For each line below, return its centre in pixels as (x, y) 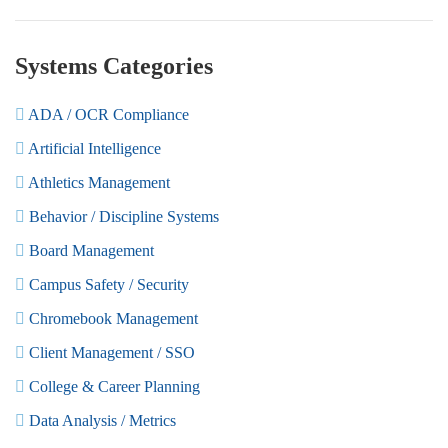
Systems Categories (114, 66)
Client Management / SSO (110, 353)
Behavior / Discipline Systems (122, 217)
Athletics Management (97, 183)
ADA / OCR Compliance (107, 115)
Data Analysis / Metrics (100, 421)
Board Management (89, 251)
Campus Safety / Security (107, 285)
